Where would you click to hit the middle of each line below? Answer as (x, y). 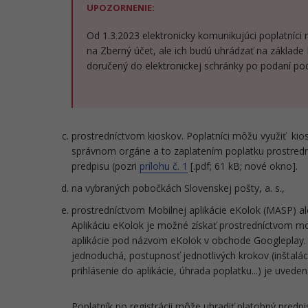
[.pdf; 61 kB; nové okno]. (243, 166)
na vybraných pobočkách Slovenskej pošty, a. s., (178, 188)
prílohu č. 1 (164, 166)
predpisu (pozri (106, 166)
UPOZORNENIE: (121, 8)
